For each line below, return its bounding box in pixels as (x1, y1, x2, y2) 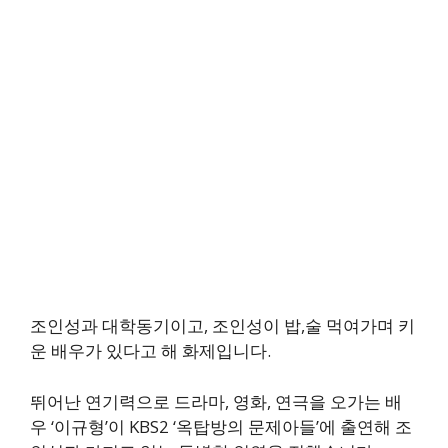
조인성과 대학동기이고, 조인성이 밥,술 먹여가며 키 (30, 314, 415, 338)
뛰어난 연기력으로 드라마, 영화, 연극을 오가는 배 (30, 389, 402, 413)
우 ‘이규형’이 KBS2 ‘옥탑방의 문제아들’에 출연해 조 (30, 414, 412, 438)
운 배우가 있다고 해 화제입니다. (30, 339, 271, 363)
